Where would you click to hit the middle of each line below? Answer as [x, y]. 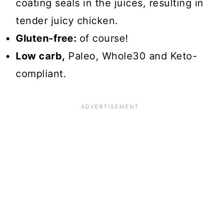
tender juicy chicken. [67, 21]
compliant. [41, 74]
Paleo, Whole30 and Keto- [131, 56]
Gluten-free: [48, 39]
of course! [104, 39]
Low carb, [41, 56]
